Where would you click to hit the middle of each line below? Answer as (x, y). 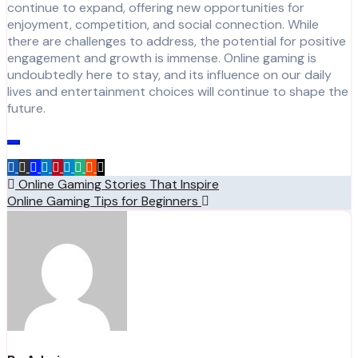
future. (26, 108)
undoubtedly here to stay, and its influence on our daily (169, 74)
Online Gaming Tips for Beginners (104, 201)
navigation (55, 212)
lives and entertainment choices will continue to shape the (178, 91)
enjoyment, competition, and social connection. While (163, 24)
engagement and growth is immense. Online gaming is (162, 58)
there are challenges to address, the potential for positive (177, 41)
